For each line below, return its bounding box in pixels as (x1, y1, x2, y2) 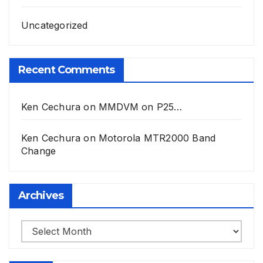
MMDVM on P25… (99, 101, 183, 113)
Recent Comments (18, 63, 115, 77)
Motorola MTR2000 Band (99, 132, 216, 144)
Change (21, 145, 56, 157)
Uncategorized (21, 19, 88, 32)
